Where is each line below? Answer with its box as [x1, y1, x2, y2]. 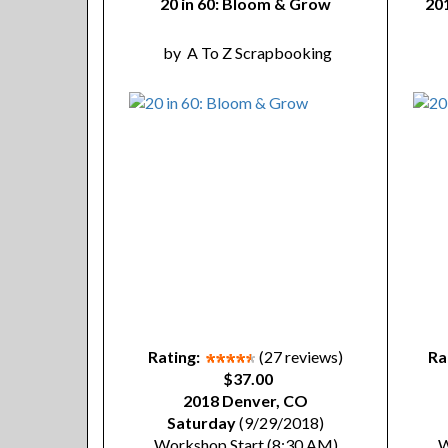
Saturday [167, 413, 236, 432]
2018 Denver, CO [183, 391, 308, 410]
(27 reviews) [259, 347, 343, 366]
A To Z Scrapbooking [186, 43, 332, 62]
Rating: [148, 347, 200, 366]
